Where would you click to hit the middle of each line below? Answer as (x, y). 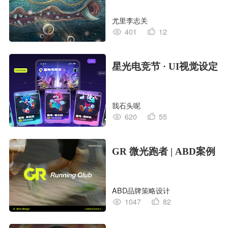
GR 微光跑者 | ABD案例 (163, 152)
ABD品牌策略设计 (141, 191)
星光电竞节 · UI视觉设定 (165, 67)
